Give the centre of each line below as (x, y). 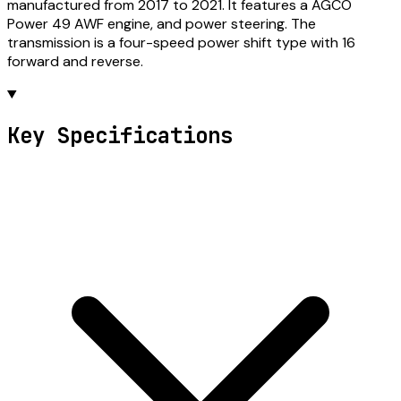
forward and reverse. (75, 61)
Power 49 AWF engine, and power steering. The (162, 23)
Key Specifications (120, 135)
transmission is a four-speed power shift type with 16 (181, 42)
